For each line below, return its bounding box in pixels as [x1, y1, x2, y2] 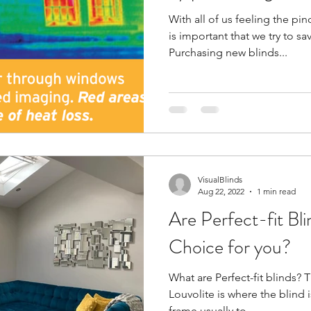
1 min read [257, 186, 296, 197]
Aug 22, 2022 [198, 186, 244, 197]
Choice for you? [169, 233, 291, 262]
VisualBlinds [198, 174, 242, 185]
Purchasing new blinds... [169, 45, 287, 59]
